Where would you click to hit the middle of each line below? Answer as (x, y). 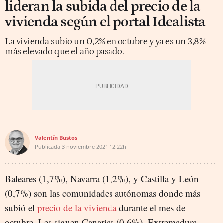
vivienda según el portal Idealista (105, 22)
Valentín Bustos (56, 138)
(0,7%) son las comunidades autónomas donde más (103, 193)
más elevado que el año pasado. (64, 52)
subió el (21, 207)
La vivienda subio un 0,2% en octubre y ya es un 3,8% (105, 42)
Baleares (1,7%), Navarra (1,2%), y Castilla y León (102, 178)
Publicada (48, 147)
